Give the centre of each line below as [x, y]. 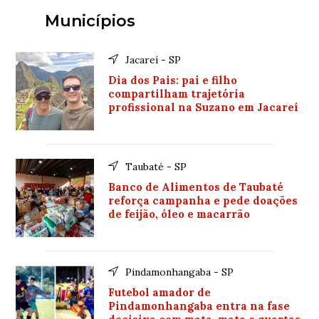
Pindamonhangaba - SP [180, 272]
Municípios [90, 21]
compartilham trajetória [177, 93]
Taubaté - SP [156, 166]
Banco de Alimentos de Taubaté [196, 187]
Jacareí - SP [153, 59]
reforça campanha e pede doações [203, 200]
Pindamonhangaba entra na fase [199, 305]
